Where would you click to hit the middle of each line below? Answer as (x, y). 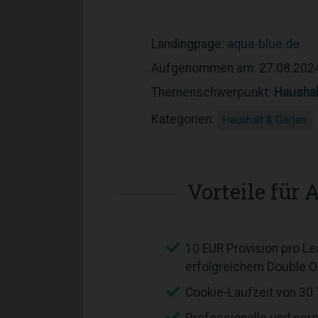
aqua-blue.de (263, 44)
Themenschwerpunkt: (213, 92)
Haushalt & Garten (265, 120)
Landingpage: (189, 44)
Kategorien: (184, 119)
